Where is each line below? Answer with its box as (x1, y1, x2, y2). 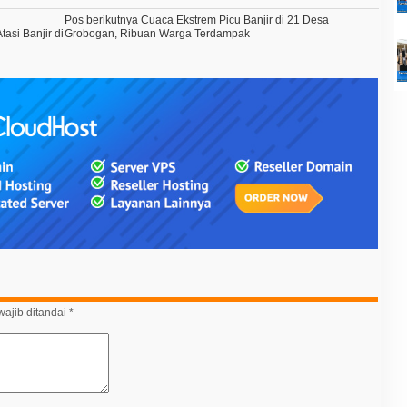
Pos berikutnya (65, 13, 139, 26)
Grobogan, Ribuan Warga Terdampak (65, 26, 251, 40)
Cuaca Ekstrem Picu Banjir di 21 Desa (138, 13, 330, 26)
